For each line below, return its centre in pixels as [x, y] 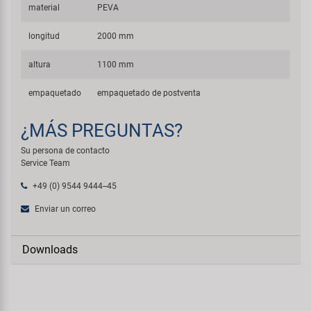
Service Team [45, 163]
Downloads [50, 250]
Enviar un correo [64, 209]
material [44, 8]
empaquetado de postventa [149, 93]
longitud [44, 36]
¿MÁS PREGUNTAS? [102, 131]
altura [40, 65]
